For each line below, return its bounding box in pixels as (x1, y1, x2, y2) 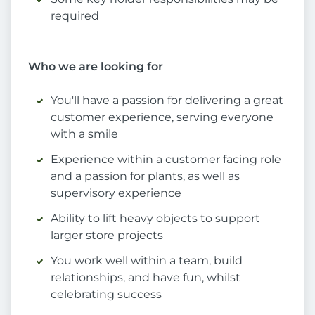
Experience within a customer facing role (51, 153, 281, 167)
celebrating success (51, 288, 162, 302)
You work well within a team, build (51, 254, 243, 268)
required (51, 9, 99, 23)
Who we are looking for (28, 60, 163, 74)
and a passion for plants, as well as (51, 169, 240, 184)
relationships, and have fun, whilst (51, 271, 240, 285)
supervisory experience (51, 186, 181, 200)
